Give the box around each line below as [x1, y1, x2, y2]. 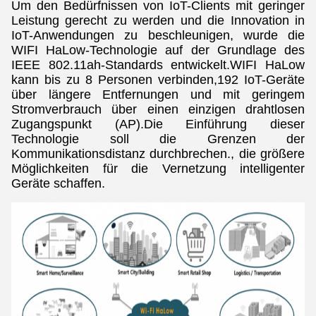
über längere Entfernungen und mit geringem [11, 87, 305, 102]
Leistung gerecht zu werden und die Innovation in [11, 13, 305, 28]
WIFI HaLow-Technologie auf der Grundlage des [11, 43, 305, 57]
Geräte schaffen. [11, 176, 105, 190]
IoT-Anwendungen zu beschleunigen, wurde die [11, 28, 305, 42]
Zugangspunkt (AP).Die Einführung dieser [11, 117, 305, 131]
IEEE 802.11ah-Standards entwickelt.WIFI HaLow [11, 58, 305, 72]
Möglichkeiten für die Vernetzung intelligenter [11, 162, 305, 176]
